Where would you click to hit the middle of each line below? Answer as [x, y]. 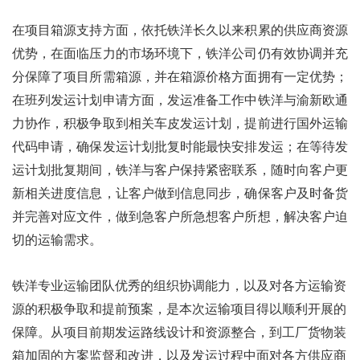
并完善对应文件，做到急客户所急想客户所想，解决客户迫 [180, 217]
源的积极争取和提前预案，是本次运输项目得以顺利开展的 [179, 309]
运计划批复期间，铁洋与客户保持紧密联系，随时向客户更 [180, 170]
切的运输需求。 [57, 240]
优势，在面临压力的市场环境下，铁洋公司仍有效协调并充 [180, 54]
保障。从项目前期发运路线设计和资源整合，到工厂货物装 [179, 333]
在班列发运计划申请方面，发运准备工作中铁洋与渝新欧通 [180, 100]
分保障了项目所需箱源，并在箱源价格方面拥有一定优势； [180, 77]
